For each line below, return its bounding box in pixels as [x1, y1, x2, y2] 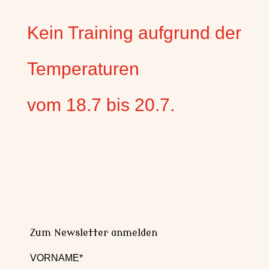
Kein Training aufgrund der [26, 23, 241, 43]
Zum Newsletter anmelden [29, 228, 157, 239]
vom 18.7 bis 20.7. [26, 95, 180, 115]
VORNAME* [29, 253, 83, 264]
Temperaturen [26, 59, 139, 79]
